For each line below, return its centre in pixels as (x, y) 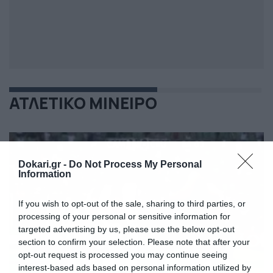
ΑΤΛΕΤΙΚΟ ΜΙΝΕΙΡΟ (83, 103)
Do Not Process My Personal (135, 165)
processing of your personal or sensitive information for (124, 217)
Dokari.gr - (44, 165)
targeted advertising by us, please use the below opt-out (126, 229)
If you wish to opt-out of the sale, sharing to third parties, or (132, 204)
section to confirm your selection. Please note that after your (134, 242)
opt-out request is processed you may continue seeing (123, 255)
